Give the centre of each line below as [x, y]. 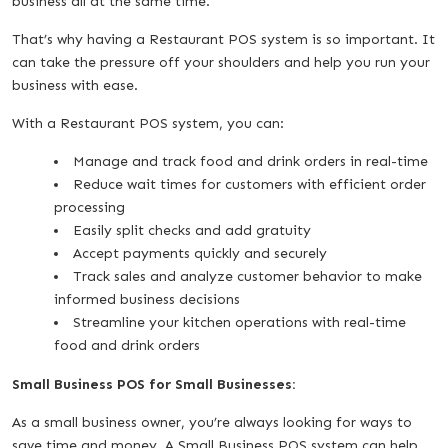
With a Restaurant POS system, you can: [148, 123]
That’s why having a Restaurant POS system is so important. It [223, 39]
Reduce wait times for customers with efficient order [249, 184]
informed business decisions [147, 299]
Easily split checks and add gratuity [192, 230]
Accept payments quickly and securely [200, 253]
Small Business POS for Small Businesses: [153, 384]
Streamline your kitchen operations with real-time [239, 322]
